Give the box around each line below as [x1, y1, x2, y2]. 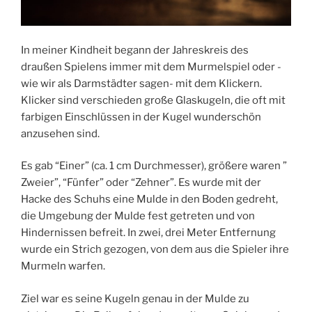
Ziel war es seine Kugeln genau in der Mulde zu [21, 292, 249, 305]
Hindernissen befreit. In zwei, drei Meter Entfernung [21, 226, 276, 240]
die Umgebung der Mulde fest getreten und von [21, 210, 255, 223]
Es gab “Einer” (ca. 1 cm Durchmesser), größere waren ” [21, 159, 287, 173]
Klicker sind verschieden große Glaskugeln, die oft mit [21, 93, 286, 107]
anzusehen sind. [21, 127, 100, 140]
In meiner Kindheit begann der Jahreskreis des [21, 43, 249, 56]
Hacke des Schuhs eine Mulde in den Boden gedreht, [21, 193, 278, 206]
